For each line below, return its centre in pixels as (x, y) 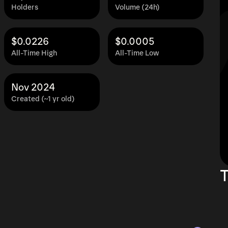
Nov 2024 (33, 88)
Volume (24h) (137, 7)
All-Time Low (137, 53)
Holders (25, 7)
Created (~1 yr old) (43, 99)
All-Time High (34, 53)
